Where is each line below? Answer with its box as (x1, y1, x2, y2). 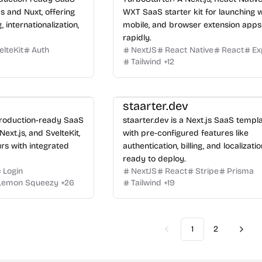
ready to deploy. (123, 154, 186, 164)
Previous (166, 229, 199, 239)
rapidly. (123, 33, 151, 43)
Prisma (227, 166, 254, 176)
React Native (165, 45, 214, 55)
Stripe (195, 166, 219, 176)
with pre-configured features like (123, 128, 249, 138)
